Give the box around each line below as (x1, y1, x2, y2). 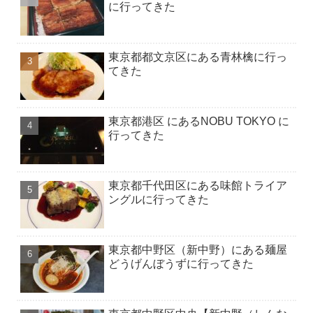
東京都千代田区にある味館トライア (108, 179, 288, 191)
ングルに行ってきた (108, 193, 210, 205)
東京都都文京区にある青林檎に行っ (108, 50, 288, 63)
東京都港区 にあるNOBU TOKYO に (108, 115, 290, 127)
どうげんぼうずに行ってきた (108, 257, 254, 270)
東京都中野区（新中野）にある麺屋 (108, 243, 288, 256)
